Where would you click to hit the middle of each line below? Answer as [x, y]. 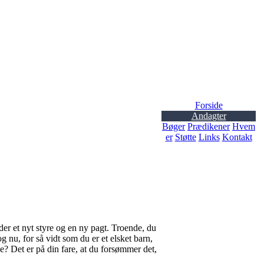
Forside [209, 105]
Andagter [209, 116]
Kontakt [237, 137]
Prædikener [209, 126]
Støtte [185, 137]
